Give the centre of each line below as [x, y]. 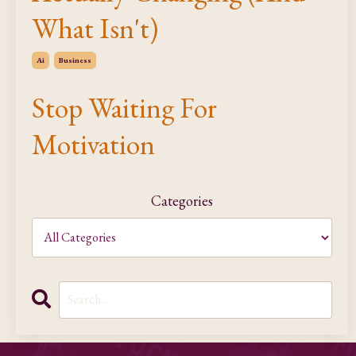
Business [75, 60]
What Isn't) [95, 28]
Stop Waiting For [124, 107]
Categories [182, 200]
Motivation [93, 144]
